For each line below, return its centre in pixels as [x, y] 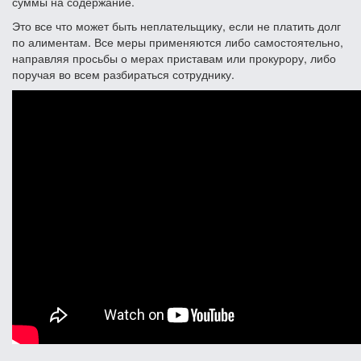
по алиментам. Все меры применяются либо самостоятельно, [178, 41]
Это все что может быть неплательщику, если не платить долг [176, 25]
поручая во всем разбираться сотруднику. [123, 74]
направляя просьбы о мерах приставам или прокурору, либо [174, 58]
